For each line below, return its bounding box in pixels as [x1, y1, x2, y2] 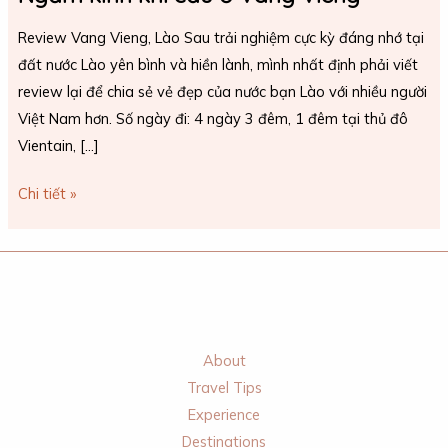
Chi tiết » [17, 184, 76, 204]
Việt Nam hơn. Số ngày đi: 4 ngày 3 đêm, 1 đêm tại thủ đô [17, 108, 408, 128]
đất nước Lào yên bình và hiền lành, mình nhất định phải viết [17, 54, 418, 74]
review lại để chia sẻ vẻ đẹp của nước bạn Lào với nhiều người [17, 81, 427, 101]
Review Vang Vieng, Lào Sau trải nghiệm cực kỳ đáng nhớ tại [17, 27, 424, 47]
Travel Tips [186, 378, 262, 397]
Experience [188, 405, 260, 424]
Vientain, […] [17, 135, 99, 155]
